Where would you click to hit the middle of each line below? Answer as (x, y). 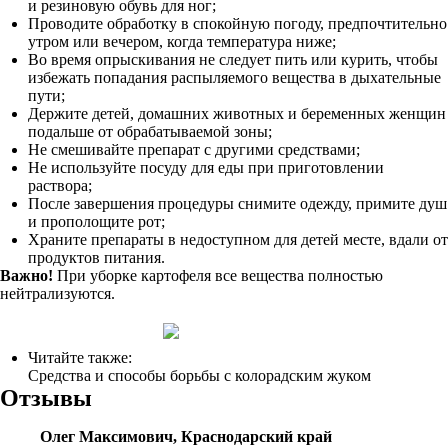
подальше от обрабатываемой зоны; (150, 131)
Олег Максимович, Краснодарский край (186, 436)
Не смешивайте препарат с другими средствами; (194, 149)
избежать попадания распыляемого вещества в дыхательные (234, 77)
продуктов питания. (96, 257)
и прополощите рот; (96, 221)
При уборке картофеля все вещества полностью (218, 275)
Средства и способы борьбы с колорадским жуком (199, 375)
